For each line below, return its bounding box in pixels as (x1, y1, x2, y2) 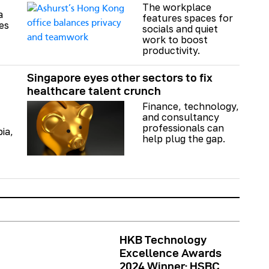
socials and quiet (142, 22, 218, 35)
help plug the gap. (142, 132, 225, 145)
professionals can (142, 121, 224, 134)
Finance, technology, (142, 100, 239, 112)
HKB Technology (119, 233, 207, 246)
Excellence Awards (119, 246, 222, 259)
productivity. (142, 44, 200, 56)
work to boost (142, 33, 208, 46)
